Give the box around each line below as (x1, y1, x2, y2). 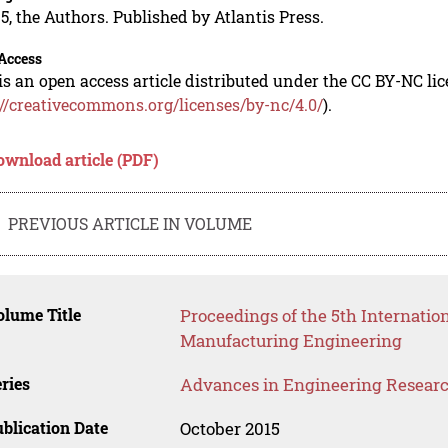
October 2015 (179, 417, 280, 441)
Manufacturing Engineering (179, 329, 402, 353)
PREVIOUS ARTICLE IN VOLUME (8, 212, 253, 234)
